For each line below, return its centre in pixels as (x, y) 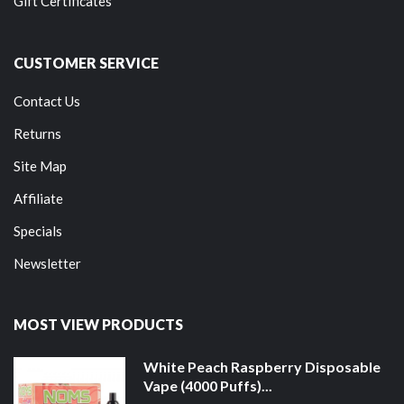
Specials (38, 230)
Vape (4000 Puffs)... (207, 385)
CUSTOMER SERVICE (86, 62)
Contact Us (47, 101)
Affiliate (38, 198)
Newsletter (47, 263)
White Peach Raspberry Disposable (262, 366)
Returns (37, 133)
